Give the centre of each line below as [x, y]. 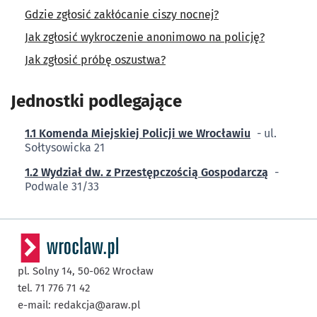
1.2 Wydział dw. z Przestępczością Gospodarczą [146, 172]
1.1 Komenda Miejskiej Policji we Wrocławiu [138, 133]
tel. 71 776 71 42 [54, 288]
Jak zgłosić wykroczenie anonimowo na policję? [145, 37]
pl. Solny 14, [48, 271]
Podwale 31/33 [62, 186]
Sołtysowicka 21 [65, 147]
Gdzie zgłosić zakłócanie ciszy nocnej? [122, 14]
